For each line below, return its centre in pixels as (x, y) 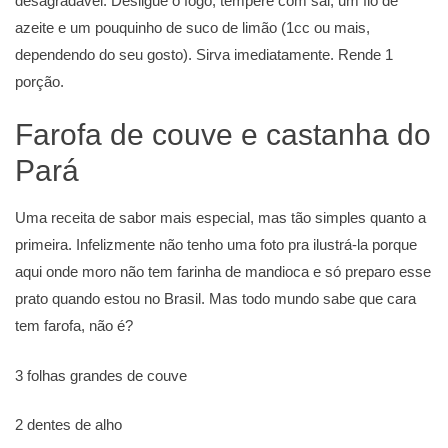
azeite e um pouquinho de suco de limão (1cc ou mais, (192, 27)
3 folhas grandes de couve (101, 375)
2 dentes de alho (68, 425)
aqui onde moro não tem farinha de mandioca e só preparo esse (223, 272)
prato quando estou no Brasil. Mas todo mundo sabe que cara (215, 299)
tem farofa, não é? (74, 326)
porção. (39, 81)
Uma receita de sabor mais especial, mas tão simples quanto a (220, 218)
